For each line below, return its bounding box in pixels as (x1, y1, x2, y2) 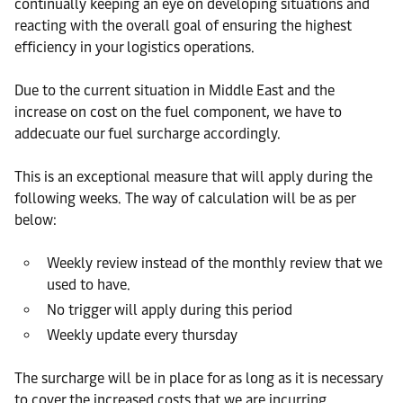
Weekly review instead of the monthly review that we (47, 255, 382, 272)
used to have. (47, 276, 130, 293)
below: (14, 211, 57, 228)
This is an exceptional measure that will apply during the (14, 168, 372, 185)
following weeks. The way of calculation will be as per (14, 190, 355, 207)
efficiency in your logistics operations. (14, 39, 255, 56)
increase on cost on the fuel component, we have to (14, 103, 342, 121)
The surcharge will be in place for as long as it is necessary (14, 370, 383, 387)
